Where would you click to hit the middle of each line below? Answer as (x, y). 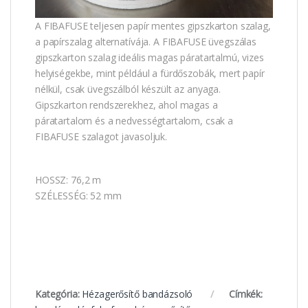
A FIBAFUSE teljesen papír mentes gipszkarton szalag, (153, 25)
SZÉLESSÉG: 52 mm (78, 195)
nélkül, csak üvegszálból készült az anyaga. (128, 89)
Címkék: (245, 294)
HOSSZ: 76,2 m (68, 179)
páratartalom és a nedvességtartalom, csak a (134, 120)
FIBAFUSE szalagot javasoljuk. (101, 136)
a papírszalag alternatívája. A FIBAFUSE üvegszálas (146, 41)
